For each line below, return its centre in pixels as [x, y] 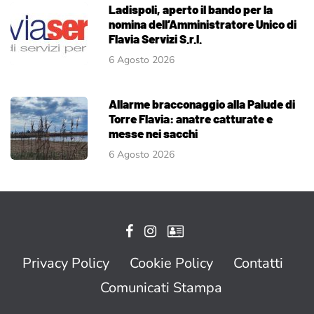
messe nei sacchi [153, 133]
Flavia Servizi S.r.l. [155, 38]
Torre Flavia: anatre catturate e [191, 118]
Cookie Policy [171, 263]
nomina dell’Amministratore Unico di [203, 23]
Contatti [258, 263]
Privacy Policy [66, 263]
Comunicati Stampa [161, 287]
